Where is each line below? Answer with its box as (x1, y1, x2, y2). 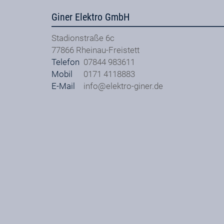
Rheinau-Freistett (76, 44, 140, 55)
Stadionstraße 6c (51, 32, 115, 43)
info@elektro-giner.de (83, 80, 163, 91)
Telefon (51, 56, 80, 67)
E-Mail (51, 80, 75, 91)
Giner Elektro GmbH (51, 11, 130, 23)
